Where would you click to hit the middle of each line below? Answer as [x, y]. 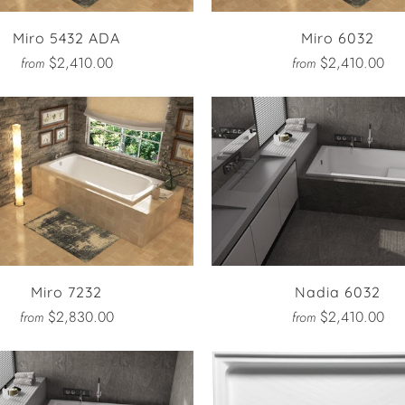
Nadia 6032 [338, 292]
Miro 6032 [338, 38]
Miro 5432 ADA [67, 38]
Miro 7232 [67, 292]
